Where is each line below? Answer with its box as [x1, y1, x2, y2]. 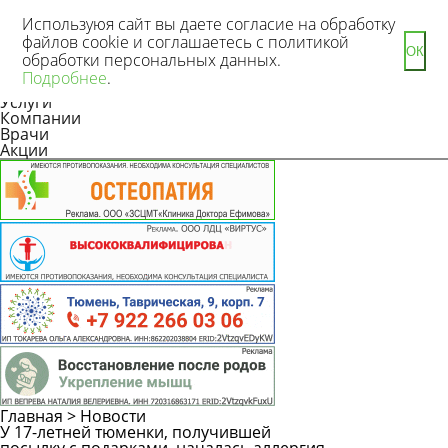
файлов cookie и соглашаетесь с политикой [22, 31, 349, 53]
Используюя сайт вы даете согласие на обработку [22, 13, 395, 35]
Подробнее [22, 67, 107, 89]
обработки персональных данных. [22, 49, 281, 71]
